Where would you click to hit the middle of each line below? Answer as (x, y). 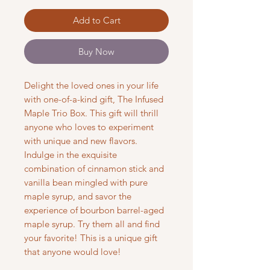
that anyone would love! (73, 251)
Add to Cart (96, 20)
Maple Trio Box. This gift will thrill (91, 113)
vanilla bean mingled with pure (86, 182)
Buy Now (96, 51)
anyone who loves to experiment (89, 127)
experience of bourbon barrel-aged (94, 210)
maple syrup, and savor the (78, 196)
